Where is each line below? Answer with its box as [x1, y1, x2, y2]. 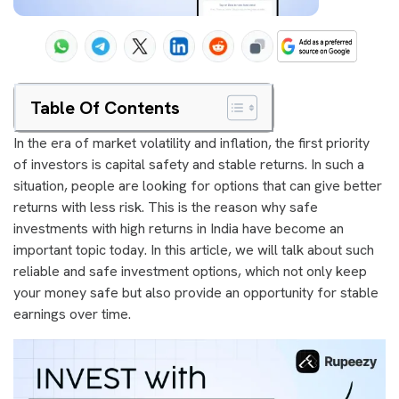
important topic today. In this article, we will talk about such [13, 240, 374, 259]
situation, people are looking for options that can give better [13, 176, 382, 195]
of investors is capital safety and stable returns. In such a [13, 155, 364, 174]
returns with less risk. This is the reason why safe [13, 198, 318, 216]
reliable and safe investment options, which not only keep [13, 262, 367, 281]
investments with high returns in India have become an [13, 219, 344, 238]
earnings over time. [13, 305, 131, 323]
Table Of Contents [30, 96, 180, 119]
